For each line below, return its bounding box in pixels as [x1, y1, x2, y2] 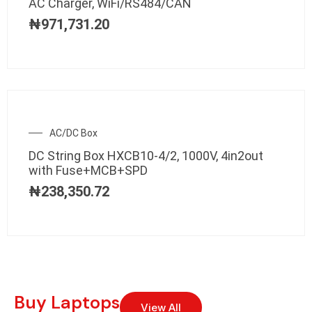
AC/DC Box [49, 127, 97, 139]
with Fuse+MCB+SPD [29, 162, 148, 178]
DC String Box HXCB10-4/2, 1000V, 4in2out [29, 148, 263, 163]
